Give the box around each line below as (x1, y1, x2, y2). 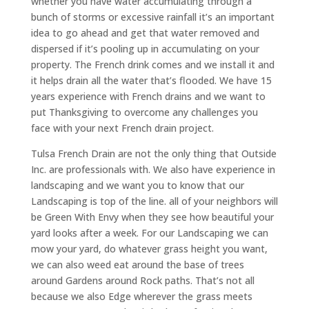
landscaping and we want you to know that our (30, 178, 244, 192)
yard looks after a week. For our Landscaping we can (30, 226, 268, 239)
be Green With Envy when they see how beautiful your (30, 210, 274, 223)
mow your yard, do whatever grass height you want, (30, 241, 268, 255)
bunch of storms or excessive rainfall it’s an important (30, 10, 275, 23)
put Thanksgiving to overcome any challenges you (30, 105, 258, 119)
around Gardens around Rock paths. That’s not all (30, 273, 255, 287)
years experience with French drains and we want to (30, 89, 266, 103)
